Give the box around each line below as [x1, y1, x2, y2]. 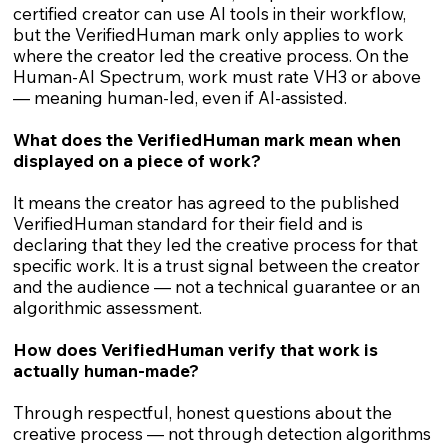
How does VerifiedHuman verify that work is [12, 339, 378, 361]
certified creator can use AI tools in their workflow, [12, 3, 406, 25]
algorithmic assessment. [12, 297, 202, 319]
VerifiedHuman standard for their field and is [12, 213, 363, 235]
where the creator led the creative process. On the [12, 45, 409, 67]
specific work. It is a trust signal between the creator [12, 255, 420, 277]
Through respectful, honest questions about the [12, 402, 392, 424]
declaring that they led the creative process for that [12, 234, 418, 256]
